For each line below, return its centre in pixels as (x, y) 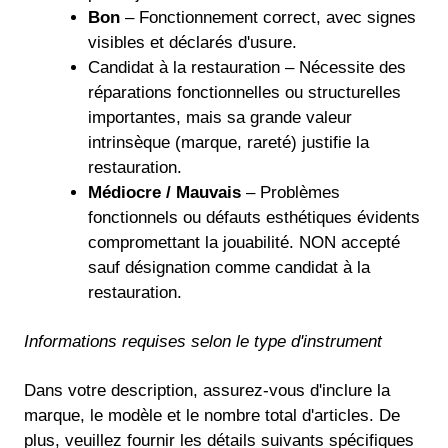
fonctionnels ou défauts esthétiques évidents (253, 217)
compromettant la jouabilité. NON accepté (243, 242)
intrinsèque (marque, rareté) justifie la (228, 142)
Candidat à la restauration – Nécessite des (246, 67)
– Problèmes (290, 192)
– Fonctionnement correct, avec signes (267, 17)
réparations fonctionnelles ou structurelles (244, 92)
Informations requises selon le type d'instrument (203, 341)
